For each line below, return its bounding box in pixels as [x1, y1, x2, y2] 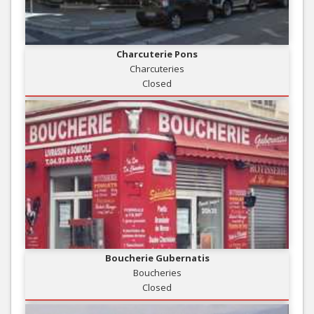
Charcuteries [130, 62, 184, 75]
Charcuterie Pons [116, 47, 198, 60]
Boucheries [132, 266, 182, 279]
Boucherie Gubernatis [104, 251, 210, 264]
